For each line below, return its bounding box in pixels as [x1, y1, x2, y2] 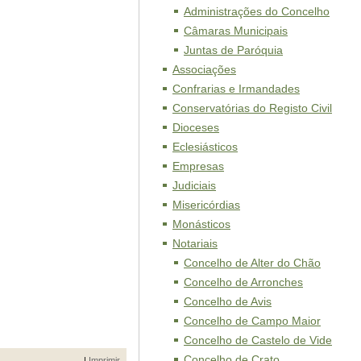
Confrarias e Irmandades [172, 82, 300, 95]
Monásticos [172, 218, 230, 230]
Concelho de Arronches [184, 276, 303, 288]
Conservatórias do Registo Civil [172, 102, 332, 114]
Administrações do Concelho [184, 5, 330, 18]
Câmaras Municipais [184, 24, 288, 37]
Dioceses [172, 121, 219, 134]
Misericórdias [172, 198, 240, 211]
